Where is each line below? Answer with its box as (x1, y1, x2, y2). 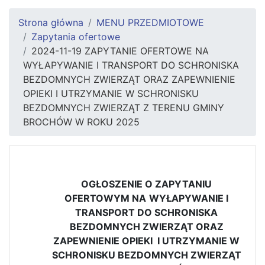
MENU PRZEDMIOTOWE (96, 16, 204, 28)
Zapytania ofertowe (31, 30, 120, 43)
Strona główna (18, 16, 83, 28)
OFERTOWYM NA (64, 192, 147, 204)
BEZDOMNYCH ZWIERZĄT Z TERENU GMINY (23, 101, 224, 114)
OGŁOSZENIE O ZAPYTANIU (81, 177, 212, 190)
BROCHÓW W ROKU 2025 (23, 115, 140, 128)
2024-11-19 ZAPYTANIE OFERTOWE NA (31, 44, 209, 57)
